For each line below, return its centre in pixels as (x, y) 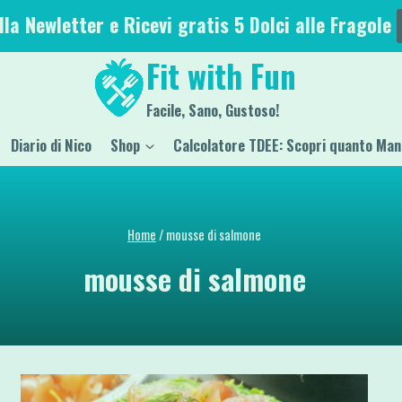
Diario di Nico (52, 145)
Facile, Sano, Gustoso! (213, 110)
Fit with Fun (221, 75)
